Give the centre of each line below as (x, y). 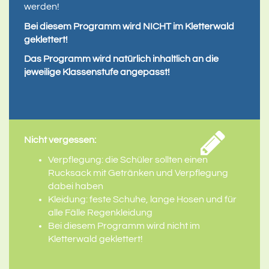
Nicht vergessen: (60, 140)
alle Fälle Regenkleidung (100, 212)
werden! (42, 7)
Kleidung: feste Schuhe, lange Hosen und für (142, 199)
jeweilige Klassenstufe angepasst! (97, 72)
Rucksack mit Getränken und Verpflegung (138, 173)
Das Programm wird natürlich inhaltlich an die (121, 59)
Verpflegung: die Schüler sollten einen (128, 159)
